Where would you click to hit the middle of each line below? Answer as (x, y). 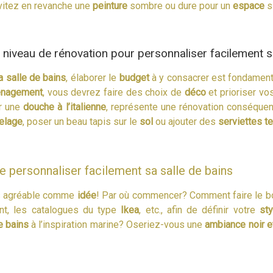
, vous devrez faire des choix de (114, 92)
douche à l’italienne (65, 107)
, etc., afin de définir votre (199, 210)
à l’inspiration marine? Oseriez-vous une (117, 224)
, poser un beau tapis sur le (81, 121)
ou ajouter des (186, 121)
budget (134, 77)
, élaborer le (93, 77)
